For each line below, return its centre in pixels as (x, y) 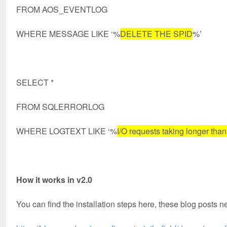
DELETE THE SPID (156, 34)
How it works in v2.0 (54, 180)
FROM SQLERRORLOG (60, 107)
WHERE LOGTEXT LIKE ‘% (67, 131)
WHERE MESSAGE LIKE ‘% (68, 34)
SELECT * (35, 82)
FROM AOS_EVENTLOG (62, 9)
